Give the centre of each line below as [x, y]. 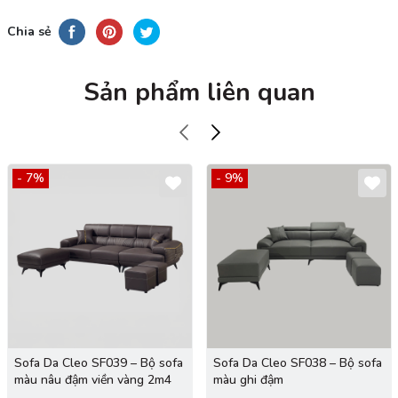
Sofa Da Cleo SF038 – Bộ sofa [297, 363]
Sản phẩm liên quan [199, 92]
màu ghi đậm [248, 380]
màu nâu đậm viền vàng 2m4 [92, 380]
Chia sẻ [29, 31]
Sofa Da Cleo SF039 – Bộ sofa [98, 363]
